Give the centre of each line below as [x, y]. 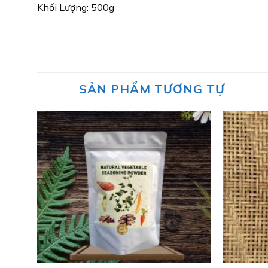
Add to [189, 144]
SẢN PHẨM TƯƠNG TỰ [152, 89]
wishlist [189, 153]
